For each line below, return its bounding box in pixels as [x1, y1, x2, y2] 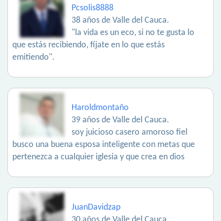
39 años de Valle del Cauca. [72, 115, 169, 125]
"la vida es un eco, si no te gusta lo [72, 28, 194, 38]
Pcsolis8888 [72, 3, 113, 13]
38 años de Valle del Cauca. [72, 16, 169, 26]
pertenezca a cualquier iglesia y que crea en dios [12, 152, 184, 162]
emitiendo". [12, 53, 55, 63]
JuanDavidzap [72, 203, 120, 213]
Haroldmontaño [72, 103, 129, 113]
